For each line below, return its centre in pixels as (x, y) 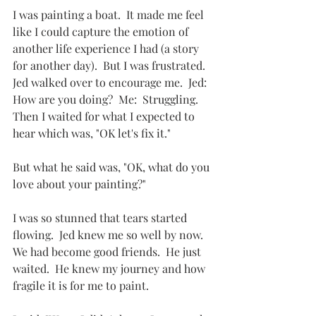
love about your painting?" (79, 184)
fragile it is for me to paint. (81, 286)
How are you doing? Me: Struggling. (110, 99)
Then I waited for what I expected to (105, 116)
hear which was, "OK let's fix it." (92, 133)
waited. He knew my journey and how (110, 269)
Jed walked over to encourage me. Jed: (111, 83)
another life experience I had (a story (107, 49)
